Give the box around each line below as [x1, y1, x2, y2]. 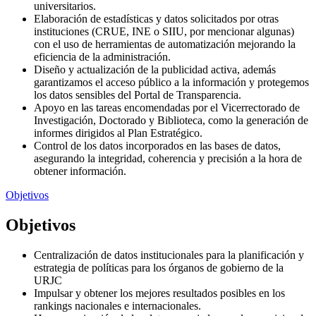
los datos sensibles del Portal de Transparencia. [34, 89, 241, 102]
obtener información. [34, 165, 126, 178]
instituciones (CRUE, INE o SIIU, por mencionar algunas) [34, 25, 294, 38]
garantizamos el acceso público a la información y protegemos [34, 76, 309, 89]
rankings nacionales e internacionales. [34, 299, 201, 312]
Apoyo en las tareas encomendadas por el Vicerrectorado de [34, 102, 300, 114]
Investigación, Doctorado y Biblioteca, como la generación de [34, 114, 308, 127]
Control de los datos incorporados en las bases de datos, [34, 140, 281, 152]
